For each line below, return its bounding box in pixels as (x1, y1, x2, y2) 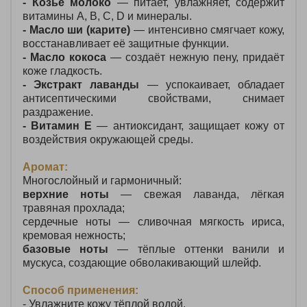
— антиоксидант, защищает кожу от (92, 119, 285, 132)
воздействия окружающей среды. (23, 133, 193, 145)
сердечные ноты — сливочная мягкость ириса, (23, 215, 284, 228)
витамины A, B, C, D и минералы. (23, 10, 192, 22)
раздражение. (23, 106, 93, 118)
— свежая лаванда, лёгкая (121, 188, 285, 200)
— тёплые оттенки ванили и (108, 243, 285, 255)
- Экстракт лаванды (23, 78, 140, 90)
